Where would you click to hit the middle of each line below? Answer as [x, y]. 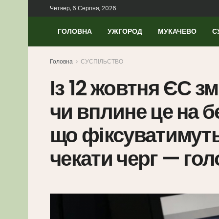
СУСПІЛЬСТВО [102, 61]
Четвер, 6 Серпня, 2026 [83, 8]
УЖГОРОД [125, 31]
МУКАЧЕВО [177, 31]
